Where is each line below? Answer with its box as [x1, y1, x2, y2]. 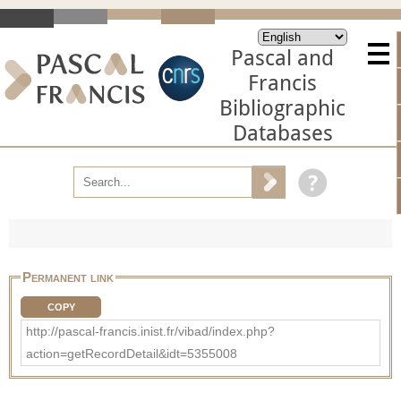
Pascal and [231, 46, 334, 71]
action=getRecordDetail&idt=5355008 [26, 346, 237, 361]
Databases [232, 121, 333, 146]
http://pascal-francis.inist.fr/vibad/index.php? [26, 323, 275, 338]
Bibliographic [219, 96, 346, 121]
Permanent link [22, 269, 114, 285]
